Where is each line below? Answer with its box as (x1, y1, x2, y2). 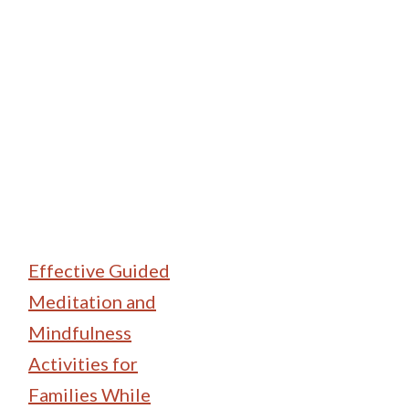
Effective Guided (28, 259, 170, 282)
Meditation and (28, 290, 156, 313)
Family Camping (100, 68, 194, 81)
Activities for (28, 352, 138, 375)
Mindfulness (28, 321, 131, 344)
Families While (28, 383, 151, 406)
